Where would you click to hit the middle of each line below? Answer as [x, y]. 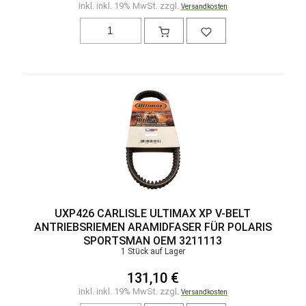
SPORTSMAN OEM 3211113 [153, 240]
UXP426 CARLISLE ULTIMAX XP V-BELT [153, 213]
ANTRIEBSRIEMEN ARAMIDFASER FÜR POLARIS [153, 227]
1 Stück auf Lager [153, 251]
